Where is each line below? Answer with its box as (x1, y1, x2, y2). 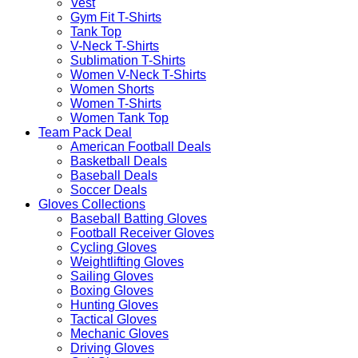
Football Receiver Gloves (70, 226, 214, 240)
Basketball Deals (70, 154, 167, 168)
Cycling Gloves (70, 241, 157, 254)
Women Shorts (70, 82, 154, 96)
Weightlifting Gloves (70, 255, 184, 268)
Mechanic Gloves (70, 327, 169, 340)
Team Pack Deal (38, 125, 132, 139)
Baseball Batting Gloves (70, 212, 207, 225)
